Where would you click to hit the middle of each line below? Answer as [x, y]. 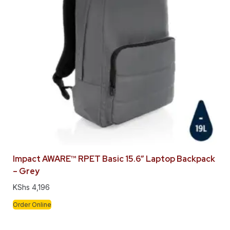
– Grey [26, 171]
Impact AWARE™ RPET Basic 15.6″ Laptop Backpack [114, 159]
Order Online [32, 204]
